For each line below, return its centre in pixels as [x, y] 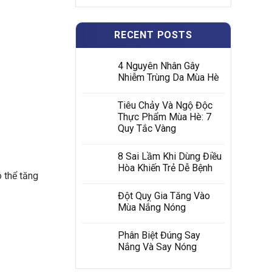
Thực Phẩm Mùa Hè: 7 [164, 117]
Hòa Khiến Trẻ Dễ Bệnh [165, 168]
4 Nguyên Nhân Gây [158, 66]
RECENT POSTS [153, 35]
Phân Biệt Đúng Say [159, 235]
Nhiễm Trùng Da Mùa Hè [168, 77]
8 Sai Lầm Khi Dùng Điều [169, 156]
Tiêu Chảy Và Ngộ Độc [165, 105]
